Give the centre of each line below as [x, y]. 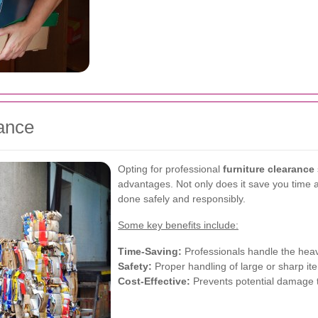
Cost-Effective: [154, 281]
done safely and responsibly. [182, 199]
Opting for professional [170, 169]
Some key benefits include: [178, 225]
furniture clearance [269, 169]
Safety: [135, 266]
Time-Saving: [150, 251]
